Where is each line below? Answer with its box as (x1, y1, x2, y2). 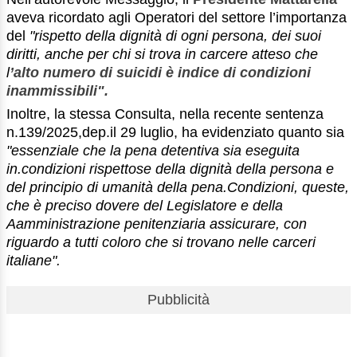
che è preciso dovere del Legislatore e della (6, 197, 283, 214)
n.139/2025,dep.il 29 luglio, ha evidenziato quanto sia (6, 124, 344, 140)
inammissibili (6, 82, 97, 99)
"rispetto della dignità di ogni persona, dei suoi (29, 27, 321, 44)
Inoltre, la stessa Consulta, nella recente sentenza (6, 105, 324, 122)
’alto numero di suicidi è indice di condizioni (10, 64, 311, 80)
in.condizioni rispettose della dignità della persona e (6, 160, 334, 177)
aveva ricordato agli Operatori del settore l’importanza (6, 9, 347, 25)
